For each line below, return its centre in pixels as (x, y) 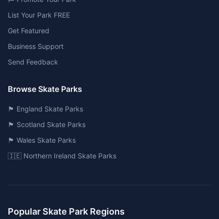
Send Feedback (33, 62)
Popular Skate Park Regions (66, 211)
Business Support (36, 46)
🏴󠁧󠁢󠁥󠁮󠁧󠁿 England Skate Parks (45, 109)
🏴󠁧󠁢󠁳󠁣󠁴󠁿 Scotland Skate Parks (47, 124)
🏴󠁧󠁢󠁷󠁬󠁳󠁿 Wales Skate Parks (42, 140)
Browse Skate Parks (45, 89)
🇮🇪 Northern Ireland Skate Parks (62, 156)
